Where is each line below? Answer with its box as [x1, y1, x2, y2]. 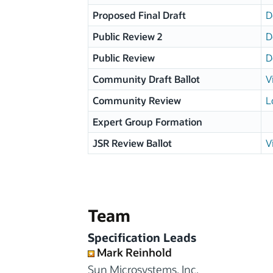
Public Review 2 [92, 30, 162, 43]
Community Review [92, 94, 181, 107]
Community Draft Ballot [92, 73, 200, 85]
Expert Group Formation [92, 115, 202, 128]
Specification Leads [88, 230, 196, 245]
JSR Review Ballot [92, 136, 172, 149]
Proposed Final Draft [92, 9, 186, 21]
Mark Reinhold [96, 244, 172, 260]
